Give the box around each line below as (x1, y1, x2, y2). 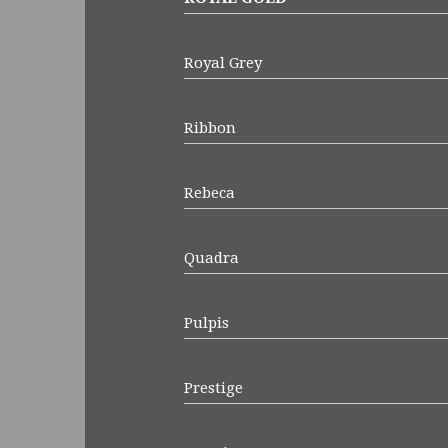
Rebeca (183, 183, 235, 202)
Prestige (183, 378, 243, 397)
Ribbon (183, 118, 236, 137)
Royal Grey (183, 53, 262, 72)
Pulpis (183, 313, 229, 332)
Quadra (183, 248, 239, 267)
